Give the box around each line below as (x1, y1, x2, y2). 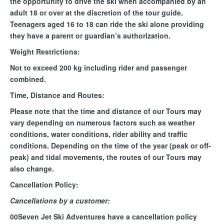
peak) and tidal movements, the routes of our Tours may (10, 152, 201, 162)
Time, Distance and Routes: (10, 90, 104, 100)
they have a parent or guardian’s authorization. (10, 30, 170, 41)
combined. (10, 74, 46, 84)
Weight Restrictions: (10, 46, 80, 57)
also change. (10, 163, 54, 174)
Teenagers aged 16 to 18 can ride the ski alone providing (10, 19, 204, 29)
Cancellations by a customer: (10, 195, 110, 206)
